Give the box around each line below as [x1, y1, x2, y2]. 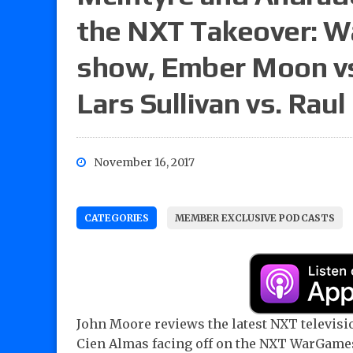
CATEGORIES [84, 212, 149, 225]
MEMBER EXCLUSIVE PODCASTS [175, 212, 335, 225]
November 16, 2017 [94, 155, 195, 170]
